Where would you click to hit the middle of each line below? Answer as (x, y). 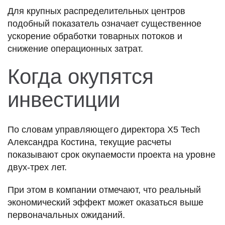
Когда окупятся (81, 76)
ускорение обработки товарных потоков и (95, 36)
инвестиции (64, 99)
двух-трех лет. (37, 167)
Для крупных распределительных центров (96, 11)
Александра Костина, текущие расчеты (89, 142)
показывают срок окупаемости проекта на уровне (111, 154)
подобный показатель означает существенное (104, 23)
